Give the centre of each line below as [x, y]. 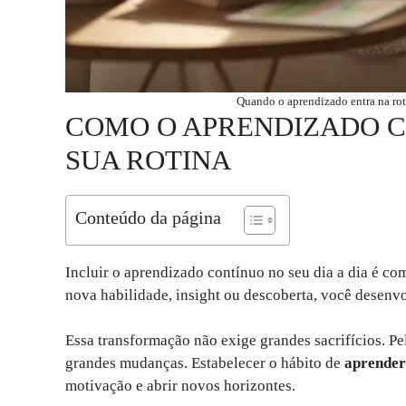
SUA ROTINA [148, 159]
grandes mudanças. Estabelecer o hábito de [205, 363]
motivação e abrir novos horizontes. [180, 386]
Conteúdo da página [148, 217]
